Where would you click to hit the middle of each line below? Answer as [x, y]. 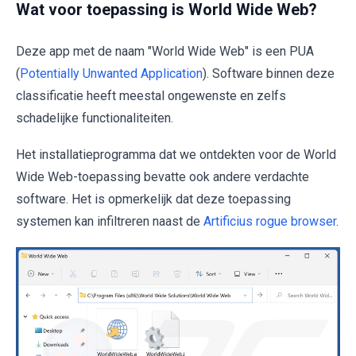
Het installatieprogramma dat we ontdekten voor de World [176, 155]
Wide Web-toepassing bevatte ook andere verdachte [163, 177]
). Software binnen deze [269, 74]
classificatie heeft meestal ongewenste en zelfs [151, 96]
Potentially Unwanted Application [111, 74]
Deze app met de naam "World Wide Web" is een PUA [165, 51]
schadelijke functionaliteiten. [95, 118]
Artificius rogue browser [270, 221]
